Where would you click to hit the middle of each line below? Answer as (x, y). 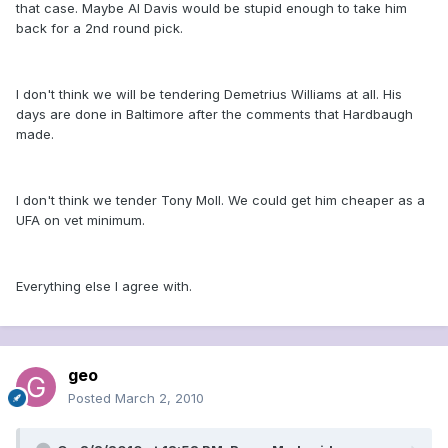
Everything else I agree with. (104, 286)
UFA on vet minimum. (80, 220)
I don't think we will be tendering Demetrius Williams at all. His (209, 94)
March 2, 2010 (159, 398)
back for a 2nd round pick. (99, 28)
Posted (91, 398)
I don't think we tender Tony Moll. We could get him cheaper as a (220, 200)
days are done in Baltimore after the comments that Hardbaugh (214, 114)
